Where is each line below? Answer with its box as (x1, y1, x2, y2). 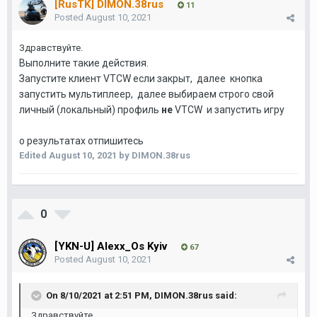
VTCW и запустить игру (175, 104, 287, 115)
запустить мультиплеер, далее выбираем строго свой (19, 88, 274, 100)
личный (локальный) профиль (19, 104, 159, 115)
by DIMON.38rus (117, 150, 190, 161)
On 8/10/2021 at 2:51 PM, (46, 289, 154, 301)
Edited (19, 150, 49, 161)
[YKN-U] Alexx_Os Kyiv (54, 240, 167, 253)
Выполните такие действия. (19, 57, 149, 69)
